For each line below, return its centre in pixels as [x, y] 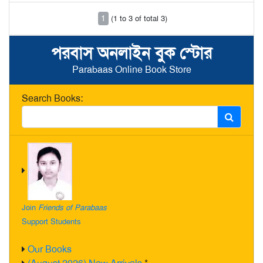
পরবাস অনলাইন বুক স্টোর [131, 53]
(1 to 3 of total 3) [139, 18]
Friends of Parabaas [73, 208]
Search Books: [52, 98]
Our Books [50, 249]
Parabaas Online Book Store [131, 70]
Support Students [51, 222]
